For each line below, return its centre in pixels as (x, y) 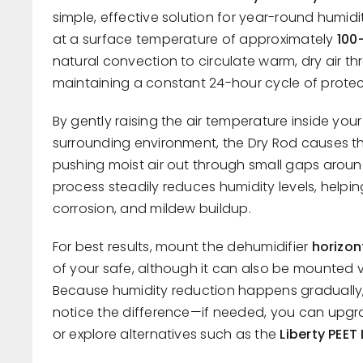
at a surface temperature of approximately (194, 40)
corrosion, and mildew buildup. (152, 209)
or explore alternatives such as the (166, 335)
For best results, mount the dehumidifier (182, 247)
